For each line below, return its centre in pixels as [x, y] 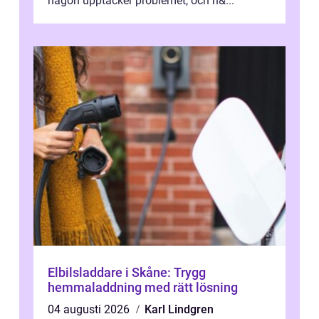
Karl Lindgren [179, 310]
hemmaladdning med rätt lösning [143, 288]
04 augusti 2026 [90, 310]
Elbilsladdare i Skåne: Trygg [127, 273]
